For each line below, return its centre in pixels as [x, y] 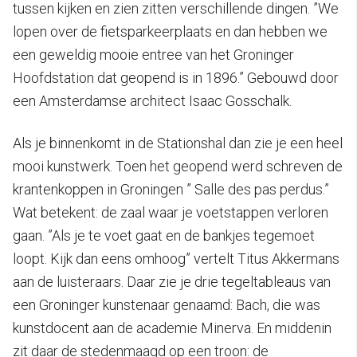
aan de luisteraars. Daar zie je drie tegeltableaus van [172, 281]
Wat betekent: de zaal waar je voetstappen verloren [171, 212]
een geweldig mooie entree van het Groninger [153, 54]
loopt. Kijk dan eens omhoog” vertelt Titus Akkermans [176, 258]
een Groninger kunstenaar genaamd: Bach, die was [167, 304]
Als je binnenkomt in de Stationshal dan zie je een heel [178, 143]
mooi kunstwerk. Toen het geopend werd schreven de [178, 166]
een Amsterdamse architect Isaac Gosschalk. [152, 100]
